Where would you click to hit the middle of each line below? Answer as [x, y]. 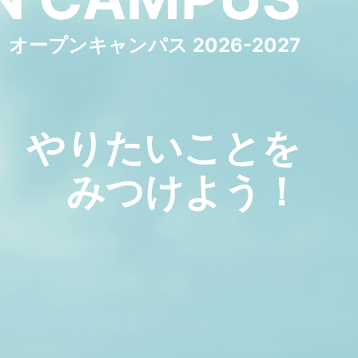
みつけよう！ [183, 191]
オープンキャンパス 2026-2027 [155, 45]
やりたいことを [163, 147]
